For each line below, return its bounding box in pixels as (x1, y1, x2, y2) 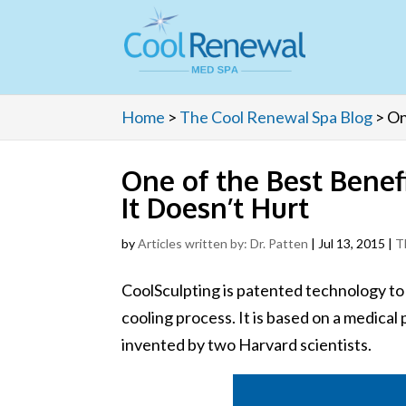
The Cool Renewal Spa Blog (179, 107, 373, 127)
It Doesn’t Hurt (121, 190, 310, 225)
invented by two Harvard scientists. (121, 334, 372, 354)
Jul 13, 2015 (318, 236, 386, 251)
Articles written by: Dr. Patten (138, 236, 309, 251)
